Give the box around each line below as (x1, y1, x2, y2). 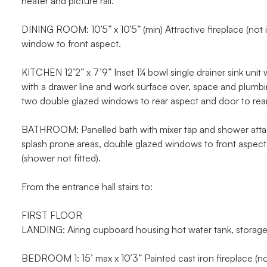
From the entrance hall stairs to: (21, 181, 153, 193)
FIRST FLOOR (21, 209, 82, 221)
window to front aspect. (21, 38, 121, 49)
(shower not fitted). (21, 152, 101, 164)
